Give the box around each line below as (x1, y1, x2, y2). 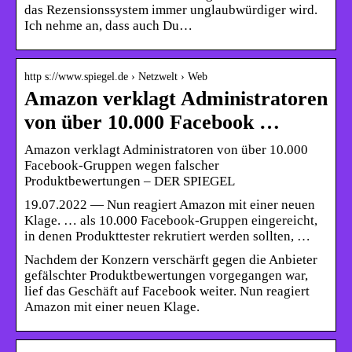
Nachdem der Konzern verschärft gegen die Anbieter (24, 251, 317, 267)
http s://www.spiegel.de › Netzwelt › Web (24, 70, 207, 82)
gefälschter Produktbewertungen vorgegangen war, (24, 267, 308, 283)
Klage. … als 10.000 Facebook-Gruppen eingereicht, (24, 212, 317, 228)
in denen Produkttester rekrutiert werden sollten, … (24, 228, 310, 244)
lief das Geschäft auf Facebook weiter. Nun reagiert (24, 283, 310, 299)
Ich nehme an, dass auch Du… (24, 17, 192, 33)
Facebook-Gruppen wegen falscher (24, 157, 219, 173)
